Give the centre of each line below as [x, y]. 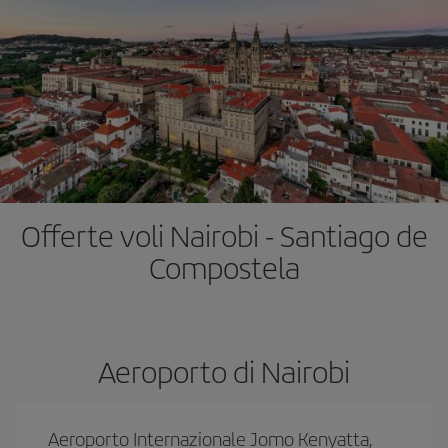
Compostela [224, 267]
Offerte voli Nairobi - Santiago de [224, 235]
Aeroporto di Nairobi [224, 371]
